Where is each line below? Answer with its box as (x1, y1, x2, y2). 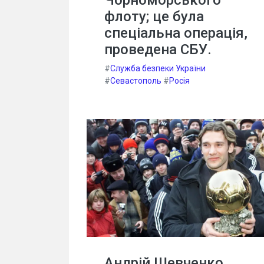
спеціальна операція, (104, 24, 247, 41)
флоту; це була (104, 8, 204, 25)
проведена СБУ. (104, 41, 212, 58)
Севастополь (110, 75, 161, 85)
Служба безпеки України (110, 63, 206, 73)
